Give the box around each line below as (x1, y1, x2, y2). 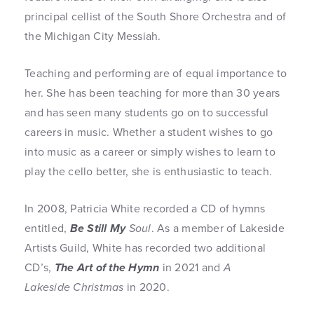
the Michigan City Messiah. (25, 28, 161, 44)
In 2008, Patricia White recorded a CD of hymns (25, 200, 266, 217)
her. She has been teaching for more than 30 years (25, 85, 280, 101)
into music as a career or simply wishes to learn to (25, 144, 275, 160)
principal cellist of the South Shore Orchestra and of (25, 8, 287, 25)
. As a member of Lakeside (151, 220, 285, 236)
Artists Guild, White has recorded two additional (25, 240, 266, 256)
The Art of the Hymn (54, 259, 160, 275)
